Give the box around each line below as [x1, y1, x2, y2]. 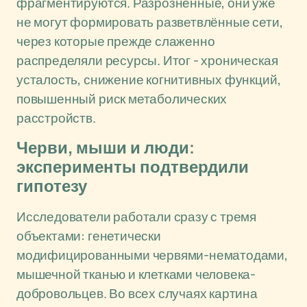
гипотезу [16, 177, 87, 195]
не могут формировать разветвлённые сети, [16, 13, 283, 31]
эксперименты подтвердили [16, 158, 249, 176]
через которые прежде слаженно [16, 32, 215, 50]
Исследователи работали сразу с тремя [16, 208, 257, 225]
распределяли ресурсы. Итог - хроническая [16, 51, 278, 69]
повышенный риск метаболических [16, 90, 228, 108]
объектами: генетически [16, 227, 161, 245]
